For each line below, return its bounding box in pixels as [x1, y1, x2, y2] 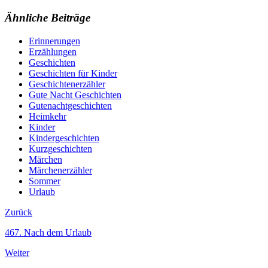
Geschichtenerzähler [29, 78, 105, 89]
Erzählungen [29, 46, 77, 57]
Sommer [29, 175, 60, 186]
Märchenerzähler [29, 165, 92, 175]
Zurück [5, 206, 32, 217]
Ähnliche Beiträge [5, 11, 90, 24]
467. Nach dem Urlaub [5, 227, 92, 237]
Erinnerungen [29, 35, 80, 46]
